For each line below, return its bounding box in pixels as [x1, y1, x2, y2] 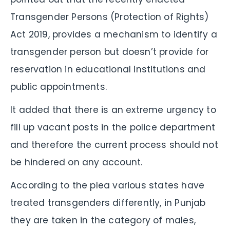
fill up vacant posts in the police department [10, 121, 216, 133]
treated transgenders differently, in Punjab [10, 196, 206, 209]
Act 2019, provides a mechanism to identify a [10, 28, 217, 41]
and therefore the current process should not [10, 138, 218, 151]
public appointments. [10, 80, 107, 93]
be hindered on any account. [10, 156, 143, 168]
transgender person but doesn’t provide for [10, 45, 209, 58]
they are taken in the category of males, [10, 214, 196, 226]
